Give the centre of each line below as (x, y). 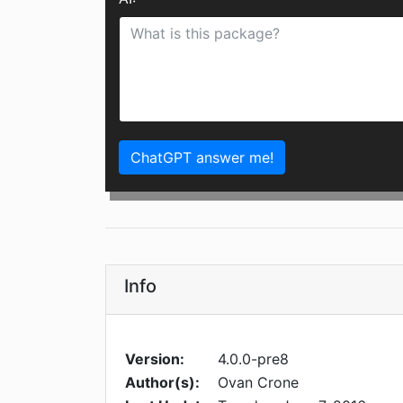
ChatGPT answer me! (202, 158)
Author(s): (162, 383)
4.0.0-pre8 (253, 359)
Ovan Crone (258, 383)
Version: (155, 359)
